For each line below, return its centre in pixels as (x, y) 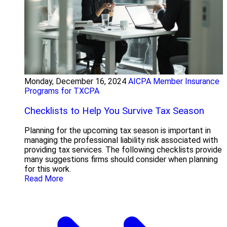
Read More (44, 179)
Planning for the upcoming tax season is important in (118, 131)
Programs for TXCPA (62, 91)
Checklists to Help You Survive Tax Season (114, 111)
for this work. (48, 169)
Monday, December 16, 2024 (75, 81)
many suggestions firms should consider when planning (121, 160)
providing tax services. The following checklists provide (123, 150)
